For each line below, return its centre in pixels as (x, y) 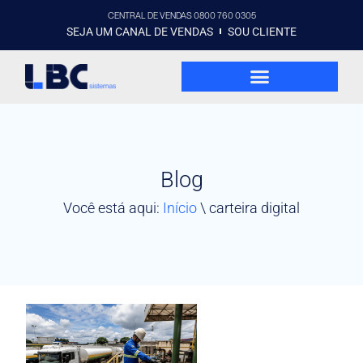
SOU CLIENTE (263, 31)
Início (180, 208)
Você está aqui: (113, 208)
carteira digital (254, 208)
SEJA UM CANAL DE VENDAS (139, 31)
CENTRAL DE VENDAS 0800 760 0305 (181, 15)
